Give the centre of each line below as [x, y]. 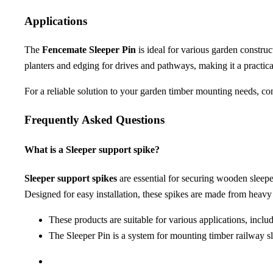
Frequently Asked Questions [94, 119]
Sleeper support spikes [71, 179]
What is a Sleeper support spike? [92, 149]
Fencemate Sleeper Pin [89, 49]
